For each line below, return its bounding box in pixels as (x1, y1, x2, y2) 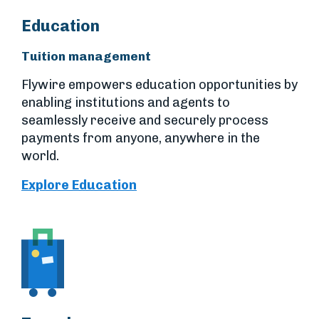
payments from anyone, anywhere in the (21, 130, 260, 146)
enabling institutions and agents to (21, 94, 230, 110)
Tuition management (21, 48, 151, 63)
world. (21, 147, 62, 164)
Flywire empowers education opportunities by (21, 76, 298, 93)
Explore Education (21, 177, 137, 193)
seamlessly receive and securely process (21, 112, 268, 128)
